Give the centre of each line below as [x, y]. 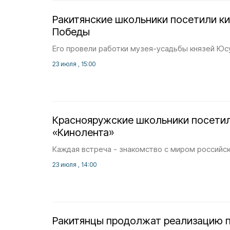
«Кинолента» [83, 132]
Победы [71, 32]
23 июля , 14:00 [74, 165]
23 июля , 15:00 [74, 64]
